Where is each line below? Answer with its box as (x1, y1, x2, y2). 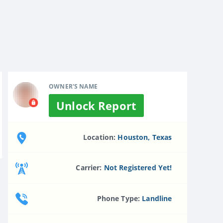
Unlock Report (56, 98, 136, 113)
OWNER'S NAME (49, 82, 98, 91)
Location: (83, 132, 118, 142)
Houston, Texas (117, 132, 172, 142)
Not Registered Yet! (104, 163, 172, 173)
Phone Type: (97, 193, 142, 203)
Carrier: (76, 163, 104, 173)
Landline (142, 193, 172, 203)
